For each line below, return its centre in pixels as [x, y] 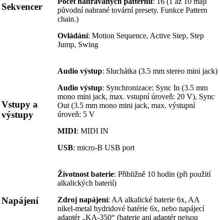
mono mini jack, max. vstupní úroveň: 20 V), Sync [136, 97]
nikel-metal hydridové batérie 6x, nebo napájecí [131, 209]
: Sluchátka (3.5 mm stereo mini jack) [160, 71]
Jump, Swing [78, 45]
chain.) [68, 19]
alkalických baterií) [87, 183]
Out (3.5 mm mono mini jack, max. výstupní [126, 106]
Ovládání [73, 36]
